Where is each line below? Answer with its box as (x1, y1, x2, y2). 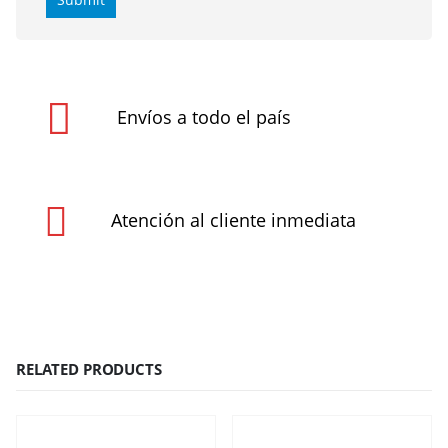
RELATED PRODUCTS (16, 358, 162, 379)
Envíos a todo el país (117, 105, 291, 130)
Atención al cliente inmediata (111, 208, 356, 233)
